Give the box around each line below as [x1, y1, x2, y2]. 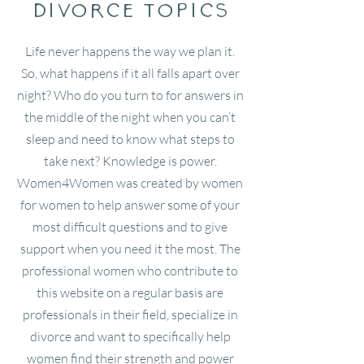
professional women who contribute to [22, 262, 238, 279]
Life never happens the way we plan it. [25, 43, 235, 59]
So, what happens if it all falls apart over [20, 65, 240, 81]
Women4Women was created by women [17, 175, 243, 191]
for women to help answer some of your [20, 197, 240, 213]
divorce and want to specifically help [29, 328, 231, 344]
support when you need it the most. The [19, 240, 240, 257]
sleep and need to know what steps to [25, 131, 235, 147]
